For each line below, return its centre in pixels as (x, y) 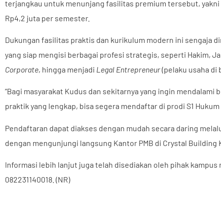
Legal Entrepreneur (128, 69)
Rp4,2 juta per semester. (47, 18)
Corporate (22, 69)
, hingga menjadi (67, 69)
